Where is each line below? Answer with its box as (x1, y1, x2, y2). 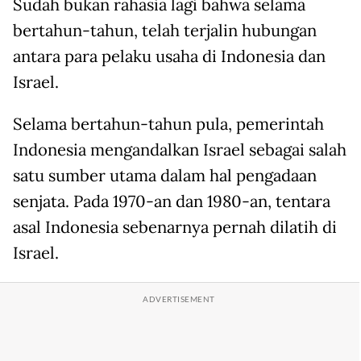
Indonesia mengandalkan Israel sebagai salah (13, 139, 346, 161)
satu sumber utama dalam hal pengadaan (13, 165, 317, 187)
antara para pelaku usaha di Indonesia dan (13, 46, 326, 68)
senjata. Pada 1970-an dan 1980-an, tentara (13, 191, 330, 213)
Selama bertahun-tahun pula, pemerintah (13, 114, 324, 135)
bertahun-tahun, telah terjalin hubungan (13, 20, 317, 42)
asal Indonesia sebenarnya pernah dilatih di (13, 217, 337, 239)
